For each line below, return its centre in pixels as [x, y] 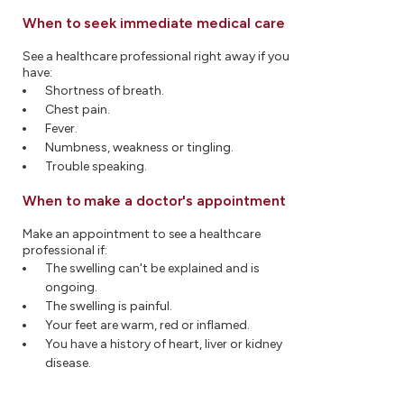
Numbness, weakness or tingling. [139, 147]
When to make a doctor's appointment [154, 201]
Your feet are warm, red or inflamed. [147, 325]
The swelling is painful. [109, 306]
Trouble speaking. [96, 166]
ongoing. [71, 287]
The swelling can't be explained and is [152, 268]
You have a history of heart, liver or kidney [164, 344]
